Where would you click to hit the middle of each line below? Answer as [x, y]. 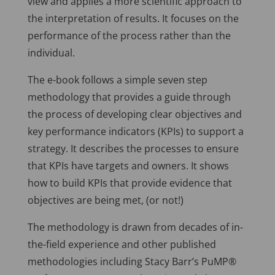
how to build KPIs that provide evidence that [130, 183]
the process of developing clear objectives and [134, 114]
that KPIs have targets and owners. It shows [128, 166]
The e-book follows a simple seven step [117, 80]
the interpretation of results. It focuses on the [133, 19]
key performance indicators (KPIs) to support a [135, 132]
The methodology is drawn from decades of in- [135, 227]
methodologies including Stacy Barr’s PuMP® [132, 262]
